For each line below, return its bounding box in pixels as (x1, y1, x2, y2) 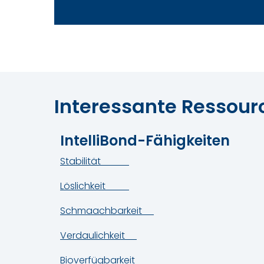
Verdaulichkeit (60, 228, 137, 242)
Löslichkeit (60, 179, 129, 193)
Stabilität (60, 154, 129, 168)
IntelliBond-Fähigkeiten (60, 130, 233, 150)
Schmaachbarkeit (60, 203, 154, 217)
